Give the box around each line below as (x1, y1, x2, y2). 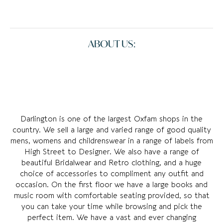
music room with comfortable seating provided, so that (13, 191, 210, 201)
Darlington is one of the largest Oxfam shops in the (20, 114, 203, 124)
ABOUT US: (88, 37, 135, 50)
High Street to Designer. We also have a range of (24, 147, 199, 157)
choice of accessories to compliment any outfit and (19, 169, 204, 179)
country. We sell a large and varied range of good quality (12, 125, 211, 135)
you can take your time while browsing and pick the (21, 202, 202, 212)
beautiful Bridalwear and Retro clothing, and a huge (21, 158, 202, 168)
